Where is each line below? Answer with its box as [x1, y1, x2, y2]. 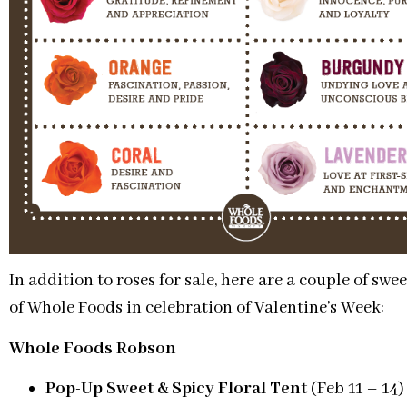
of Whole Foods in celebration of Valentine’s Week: [9, 297, 384, 320]
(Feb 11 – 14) [307, 378, 404, 401]
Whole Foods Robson [9, 337, 176, 360]
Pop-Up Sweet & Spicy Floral [45, 378, 266, 401]
